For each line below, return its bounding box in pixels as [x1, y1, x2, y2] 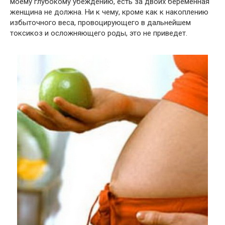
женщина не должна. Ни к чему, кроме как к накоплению [10, 8, 208, 17]
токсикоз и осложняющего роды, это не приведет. [10, 29, 187, 38]
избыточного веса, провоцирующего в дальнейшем [10, 18, 191, 27]
